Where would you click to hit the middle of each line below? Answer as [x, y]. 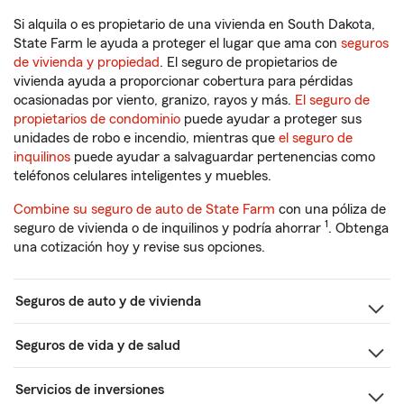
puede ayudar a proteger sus [271, 119]
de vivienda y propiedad [87, 62]
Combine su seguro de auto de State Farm [144, 209]
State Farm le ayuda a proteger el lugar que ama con [177, 43]
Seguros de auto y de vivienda [108, 301]
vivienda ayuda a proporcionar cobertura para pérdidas [183, 81]
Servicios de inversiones [90, 390]
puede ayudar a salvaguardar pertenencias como [223, 157]
